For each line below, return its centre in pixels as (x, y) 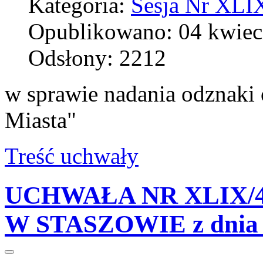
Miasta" (41, 120)
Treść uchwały (72, 156)
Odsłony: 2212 (97, 58)
